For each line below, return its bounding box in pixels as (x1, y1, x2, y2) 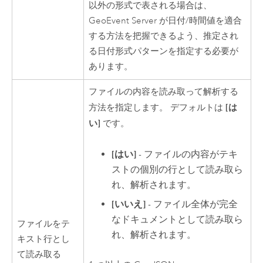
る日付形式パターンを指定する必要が (89, 46, 239, 58)
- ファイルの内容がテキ (136, 149, 238, 161)
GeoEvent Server (89, 15, 157, 27)
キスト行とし (17, 233, 70, 245)
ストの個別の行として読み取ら (112, 164, 244, 176)
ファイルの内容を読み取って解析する (89, 86, 239, 97)
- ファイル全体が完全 (146, 198, 238, 210)
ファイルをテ (17, 218, 70, 230)
